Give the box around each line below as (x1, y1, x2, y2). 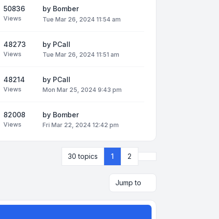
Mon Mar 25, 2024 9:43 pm (43, 86, 122, 93)
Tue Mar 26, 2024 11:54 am (43, 15, 121, 23)
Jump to (115, 178, 141, 187)
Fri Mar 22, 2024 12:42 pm (43, 121, 119, 129)
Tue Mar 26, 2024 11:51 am (43, 50, 119, 58)
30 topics (68, 152, 98, 161)
